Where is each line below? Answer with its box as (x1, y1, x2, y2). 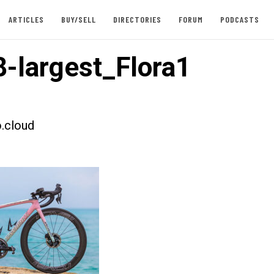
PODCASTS (220, 14, 259, 24)
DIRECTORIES (113, 14, 161, 24)
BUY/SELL (61, 14, 96, 24)
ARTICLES (8, 14, 44, 24)
